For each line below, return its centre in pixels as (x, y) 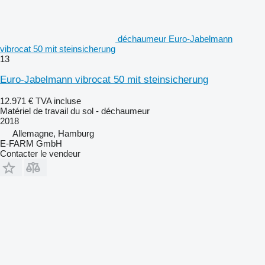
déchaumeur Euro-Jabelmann (175, 38)
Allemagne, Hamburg (53, 133)
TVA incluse (58, 101)
